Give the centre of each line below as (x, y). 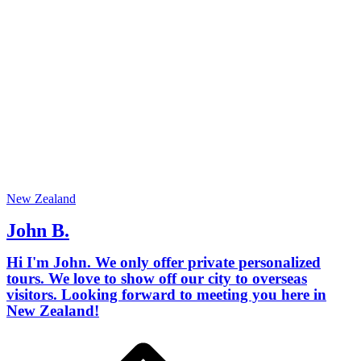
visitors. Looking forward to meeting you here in (166, 294)
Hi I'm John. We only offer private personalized (164, 262)
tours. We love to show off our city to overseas (157, 278)
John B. (38, 230)
